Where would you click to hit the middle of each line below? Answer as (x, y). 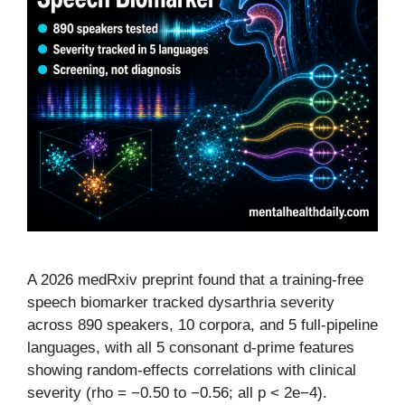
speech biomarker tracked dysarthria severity (181, 302)
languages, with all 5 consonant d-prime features (191, 348)
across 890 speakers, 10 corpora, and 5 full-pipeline (202, 325)
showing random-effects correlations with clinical (192, 370)
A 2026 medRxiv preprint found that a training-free (195, 280)
